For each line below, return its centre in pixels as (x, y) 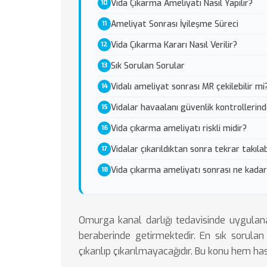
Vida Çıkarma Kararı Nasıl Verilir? (174, 45)
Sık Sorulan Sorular (148, 66)
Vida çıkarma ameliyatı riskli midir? (179, 128)
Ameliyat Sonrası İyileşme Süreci (175, 24)
